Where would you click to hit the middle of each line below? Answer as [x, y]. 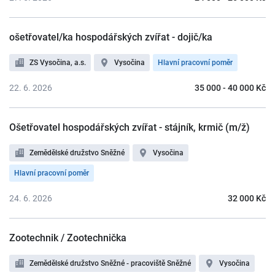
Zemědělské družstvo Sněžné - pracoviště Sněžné [110, 263]
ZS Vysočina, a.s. [58, 63]
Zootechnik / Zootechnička [68, 238]
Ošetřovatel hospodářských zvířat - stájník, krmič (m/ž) [130, 127]
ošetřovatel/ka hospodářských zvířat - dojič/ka [111, 37]
